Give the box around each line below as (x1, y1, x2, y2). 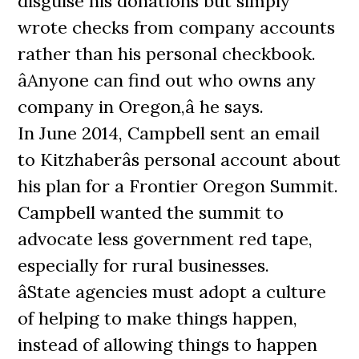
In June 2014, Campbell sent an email (18, 122, 321, 144)
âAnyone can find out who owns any (18, 69, 317, 91)
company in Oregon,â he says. (18, 95, 264, 118)
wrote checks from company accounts (18, 16, 336, 38)
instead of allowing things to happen (18, 333, 318, 356)
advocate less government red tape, (18, 228, 313, 250)
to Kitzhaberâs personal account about (18, 148, 341, 171)
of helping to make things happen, (18, 307, 298, 329)
